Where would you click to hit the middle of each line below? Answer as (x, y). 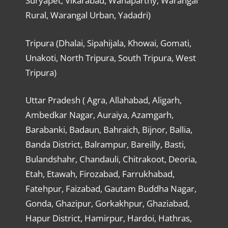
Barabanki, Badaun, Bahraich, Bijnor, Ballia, (109, 130)
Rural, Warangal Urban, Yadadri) (88, 15)
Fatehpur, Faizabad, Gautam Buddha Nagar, (111, 189)
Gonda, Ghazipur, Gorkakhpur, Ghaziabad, (107, 204)
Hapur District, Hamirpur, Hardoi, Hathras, (108, 218)
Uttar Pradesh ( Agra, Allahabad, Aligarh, (103, 100)
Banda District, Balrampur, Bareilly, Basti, (105, 145)
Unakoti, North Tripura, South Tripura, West (110, 58)
